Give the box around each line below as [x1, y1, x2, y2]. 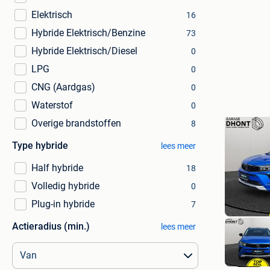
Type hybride [12, 140, 68, 151]
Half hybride [31, 162, 83, 174]
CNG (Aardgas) [31, 81, 95, 93]
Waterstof [31, 99, 73, 111]
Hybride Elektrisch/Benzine [31, 27, 145, 39]
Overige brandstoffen [31, 118, 121, 129]
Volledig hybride [31, 180, 99, 192]
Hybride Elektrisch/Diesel [31, 45, 137, 57]
